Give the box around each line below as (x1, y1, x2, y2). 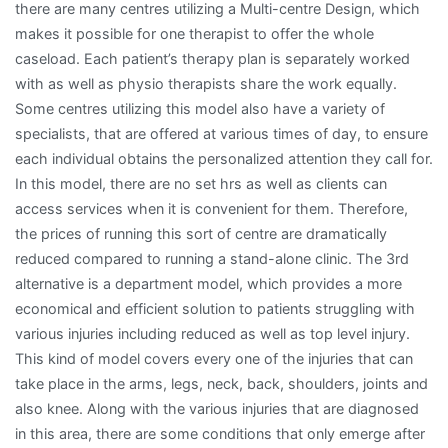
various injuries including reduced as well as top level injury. (15, 324, 410, 342)
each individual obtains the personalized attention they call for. (15, 149, 433, 167)
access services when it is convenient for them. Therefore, (15, 199, 408, 217)
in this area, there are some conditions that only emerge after (15, 424, 425, 442)
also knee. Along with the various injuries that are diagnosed (15, 399, 419, 417)
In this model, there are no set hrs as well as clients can (15, 174, 387, 192)
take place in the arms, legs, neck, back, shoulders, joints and (15, 374, 428, 392)
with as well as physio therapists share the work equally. (15, 74, 397, 92)
